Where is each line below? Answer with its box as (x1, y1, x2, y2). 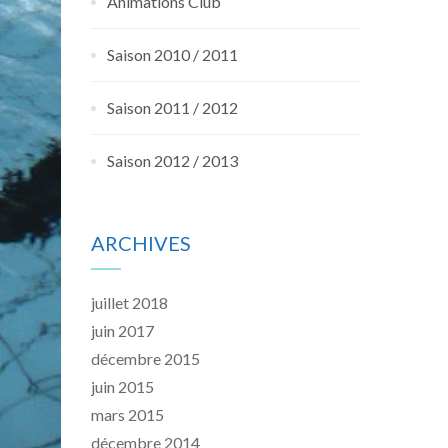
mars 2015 (91, 405, 164, 424)
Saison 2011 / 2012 (107, 98, 238, 117)
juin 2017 (91, 321, 154, 340)
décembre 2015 (91, 349, 200, 368)
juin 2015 (91, 377, 154, 396)
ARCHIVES (91, 231, 191, 255)
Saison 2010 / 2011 (107, 45, 238, 64)
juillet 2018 (91, 293, 168, 312)
